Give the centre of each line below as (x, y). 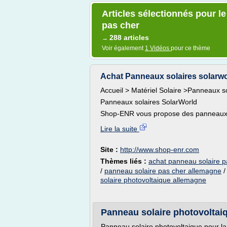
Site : (110, 149)
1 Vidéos (158, 48)
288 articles (129, 37)
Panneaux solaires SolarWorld (149, 102)
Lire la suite (120, 129)
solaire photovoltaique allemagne (153, 180)
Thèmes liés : (124, 161)
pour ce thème (191, 48)
